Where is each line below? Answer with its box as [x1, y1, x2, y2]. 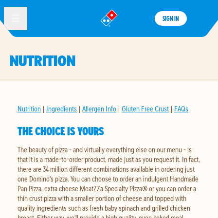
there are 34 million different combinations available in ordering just [18, 164, 195, 174]
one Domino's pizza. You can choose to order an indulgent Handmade [18, 174, 199, 183]
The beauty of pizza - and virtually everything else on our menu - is [18, 145, 192, 154]
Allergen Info [82, 104, 116, 113]
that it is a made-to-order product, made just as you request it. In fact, [18, 154, 200, 164]
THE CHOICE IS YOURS [18, 124, 104, 138]
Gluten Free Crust [122, 104, 169, 113]
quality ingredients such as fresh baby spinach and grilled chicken [18, 203, 190, 213]
